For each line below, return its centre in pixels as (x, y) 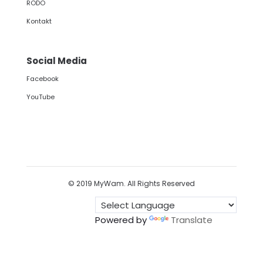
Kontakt (39, 21)
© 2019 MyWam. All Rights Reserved (131, 184)
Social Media (56, 60)
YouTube (40, 97)
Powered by (122, 220)
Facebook (42, 78)
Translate (192, 220)
